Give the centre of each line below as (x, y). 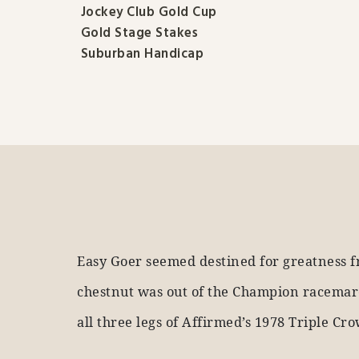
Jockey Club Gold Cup (149, 12)
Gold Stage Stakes (139, 33)
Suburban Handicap (142, 54)
